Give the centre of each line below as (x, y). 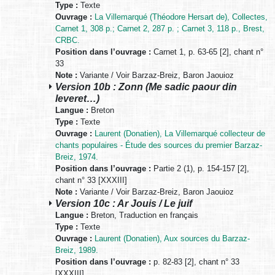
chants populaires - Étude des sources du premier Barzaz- (159, 145)
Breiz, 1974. (77, 157)
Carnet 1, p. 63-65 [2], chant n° (207, 52)
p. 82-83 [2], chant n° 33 (195, 262)
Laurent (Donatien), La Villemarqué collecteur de (180, 134)
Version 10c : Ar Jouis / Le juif (124, 203)
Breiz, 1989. (77, 250)
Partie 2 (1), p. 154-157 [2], (200, 169)
